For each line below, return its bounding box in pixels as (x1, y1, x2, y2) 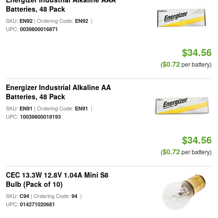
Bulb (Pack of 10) (5, 179, 63, 189)
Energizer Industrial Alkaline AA (5, 82, 111, 92)
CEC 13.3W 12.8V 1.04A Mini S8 (5, 170, 109, 180)
